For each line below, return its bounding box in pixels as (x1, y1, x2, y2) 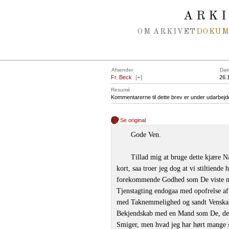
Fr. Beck (111, 74, 132, 80)
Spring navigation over (11, 5, 85, 14)
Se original (120, 117, 146, 123)
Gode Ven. (131, 131, 161, 139)
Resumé (111, 87, 130, 93)
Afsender (111, 67, 133, 73)
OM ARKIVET (138, 28, 196, 35)
